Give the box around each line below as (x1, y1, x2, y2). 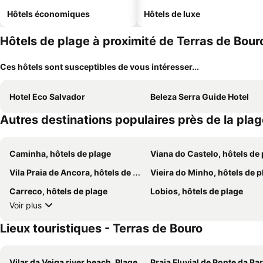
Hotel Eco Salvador (9, 92, 85, 102)
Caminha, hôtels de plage (9, 149, 111, 159)
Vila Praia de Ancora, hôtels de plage (9, 167, 133, 177)
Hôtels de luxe (144, 9, 200, 19)
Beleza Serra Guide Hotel (150, 92, 249, 102)
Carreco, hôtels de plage (9, 186, 107, 196)
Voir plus (9, 200, 42, 210)
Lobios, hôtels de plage (150, 186, 243, 196)
